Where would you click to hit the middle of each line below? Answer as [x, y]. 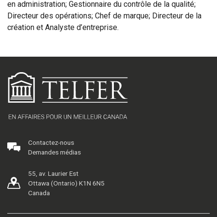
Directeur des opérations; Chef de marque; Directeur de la [104, 16]
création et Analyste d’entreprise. [63, 27]
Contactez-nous [51, 143]
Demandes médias [55, 152]
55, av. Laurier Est [54, 174]
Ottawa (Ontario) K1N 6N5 [67, 183]
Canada [39, 193]
